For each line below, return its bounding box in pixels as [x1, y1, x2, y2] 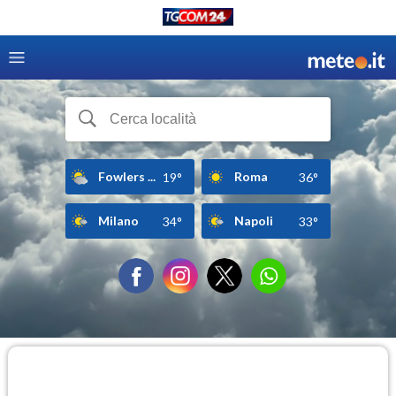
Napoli [234, 212, 273, 228]
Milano [98, 212, 139, 228]
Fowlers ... [98, 168, 156, 184]
